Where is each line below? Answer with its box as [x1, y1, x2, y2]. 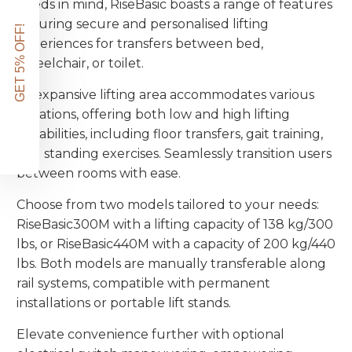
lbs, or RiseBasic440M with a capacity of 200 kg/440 [16, 236, 335, 252]
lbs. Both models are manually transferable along [16, 256, 326, 272]
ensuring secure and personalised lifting [16, 16, 269, 32]
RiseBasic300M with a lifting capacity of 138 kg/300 [16, 217, 333, 233]
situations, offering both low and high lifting [16, 107, 290, 123]
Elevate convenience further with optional [16, 327, 284, 343]
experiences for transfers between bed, [16, 36, 263, 52]
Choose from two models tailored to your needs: [16, 197, 319, 213]
